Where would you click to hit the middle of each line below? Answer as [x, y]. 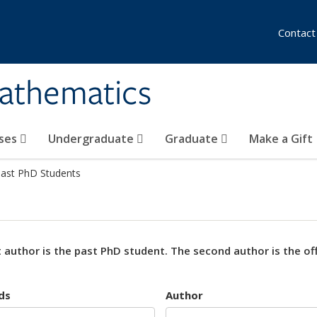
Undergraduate [92, 139]
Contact [297, 33]
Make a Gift [281, 139]
